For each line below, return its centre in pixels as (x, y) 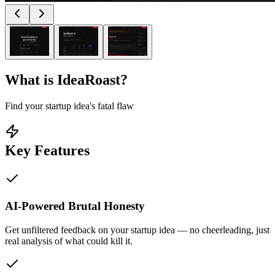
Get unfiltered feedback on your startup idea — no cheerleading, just (137, 230)
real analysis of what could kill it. (69, 241)
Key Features (47, 150)
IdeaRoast (89, 79)
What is (31, 79)
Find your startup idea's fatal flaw (69, 106)
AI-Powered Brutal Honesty (75, 206)
